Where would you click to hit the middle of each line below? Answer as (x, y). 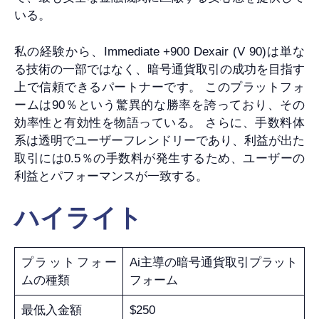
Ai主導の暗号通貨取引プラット (214, 263)
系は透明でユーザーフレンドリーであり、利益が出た (159, 140)
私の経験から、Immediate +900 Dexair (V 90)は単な (159, 51)
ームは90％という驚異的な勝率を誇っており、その (159, 105)
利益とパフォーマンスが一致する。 (111, 176)
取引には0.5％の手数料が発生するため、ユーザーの (159, 158)
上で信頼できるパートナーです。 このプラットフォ (159, 87)
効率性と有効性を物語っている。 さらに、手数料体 (159, 122)
